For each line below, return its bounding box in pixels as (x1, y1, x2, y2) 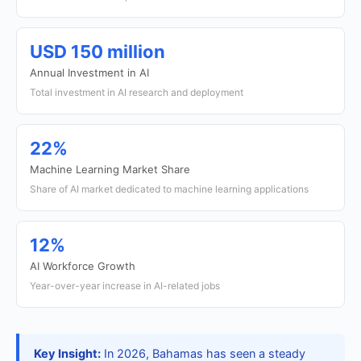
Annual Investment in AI (30, 66, 149, 79)
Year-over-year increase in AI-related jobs (30, 280, 220, 292)
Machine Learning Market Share (30, 163, 190, 176)
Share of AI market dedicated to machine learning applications (30, 183, 309, 195)
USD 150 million (30, 41, 165, 62)
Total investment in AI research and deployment (30, 86, 243, 98)
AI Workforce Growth (30, 259, 135, 272)
